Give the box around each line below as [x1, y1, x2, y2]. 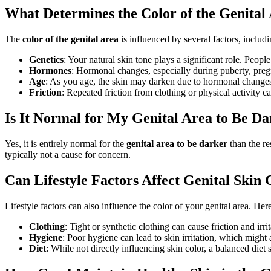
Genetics [29, 54, 64, 65]
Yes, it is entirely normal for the [5, 138, 126, 149]
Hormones [29, 65, 71, 76]
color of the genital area [22, 33, 119, 44]
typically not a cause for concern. [5, 149, 131, 160]
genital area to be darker [126, 138, 227, 149]
